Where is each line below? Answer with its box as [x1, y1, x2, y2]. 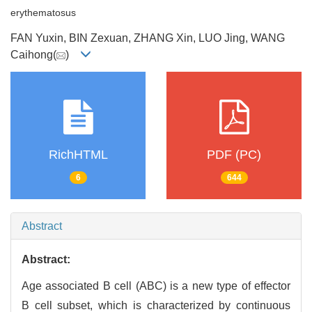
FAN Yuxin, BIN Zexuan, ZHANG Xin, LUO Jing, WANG [10, 31, 285, 44]
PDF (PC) [207, 148, 261, 162]
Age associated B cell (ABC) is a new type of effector [22, 279, 290, 292]
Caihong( [10, 48, 56, 61]
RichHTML [48, 148, 108, 162]
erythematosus [10, 7, 76, 19]
